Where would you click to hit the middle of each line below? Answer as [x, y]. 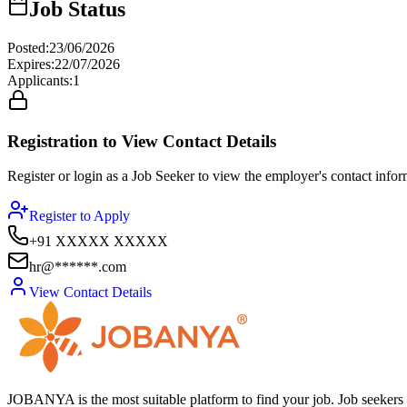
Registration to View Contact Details [142, 141]
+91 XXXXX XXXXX [99, 242]
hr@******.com [78, 267]
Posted [26, 47]
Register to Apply [79, 216]
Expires [29, 64]
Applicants [38, 80]
